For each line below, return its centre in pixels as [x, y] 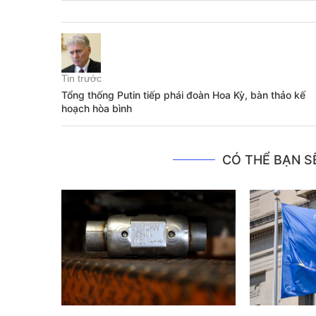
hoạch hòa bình [97, 108]
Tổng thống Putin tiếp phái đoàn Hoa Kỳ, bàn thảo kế [183, 95]
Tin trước [81, 78]
